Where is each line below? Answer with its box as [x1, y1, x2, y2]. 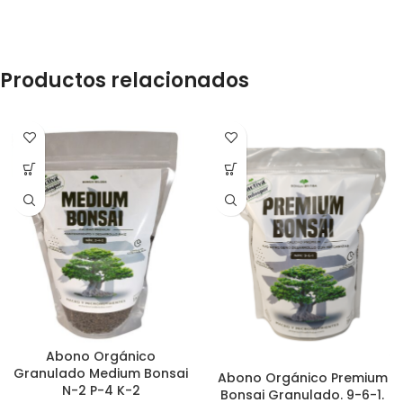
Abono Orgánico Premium [217, 369, 388, 388]
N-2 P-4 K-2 [61, 381, 140, 400]
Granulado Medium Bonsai [13, 364, 188, 383]
